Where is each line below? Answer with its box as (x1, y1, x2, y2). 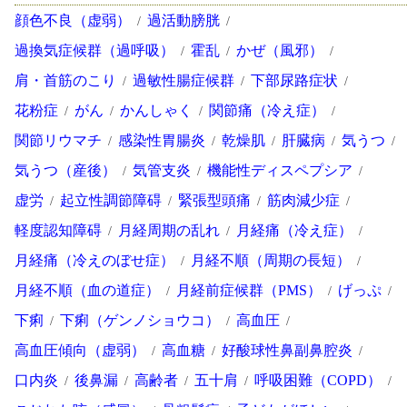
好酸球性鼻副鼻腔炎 (222, 342, 352, 359)
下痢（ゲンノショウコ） (60, 313, 220, 329)
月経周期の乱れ (118, 223, 220, 239)
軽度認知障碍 (15, 223, 102, 239)
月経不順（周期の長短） (191, 253, 351, 269)
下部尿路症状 (251, 73, 338, 89)
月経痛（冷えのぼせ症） (15, 253, 174, 269)
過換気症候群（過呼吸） (15, 43, 174, 59)
